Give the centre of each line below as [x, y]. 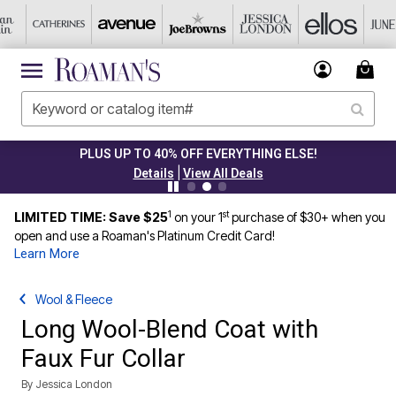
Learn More [47, 254]
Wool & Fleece [74, 299]
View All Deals [115, 173]
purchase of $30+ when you [307, 217]
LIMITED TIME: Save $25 [91, 217]
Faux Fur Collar [103, 358]
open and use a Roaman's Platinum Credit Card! [145, 236]
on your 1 [198, 217]
